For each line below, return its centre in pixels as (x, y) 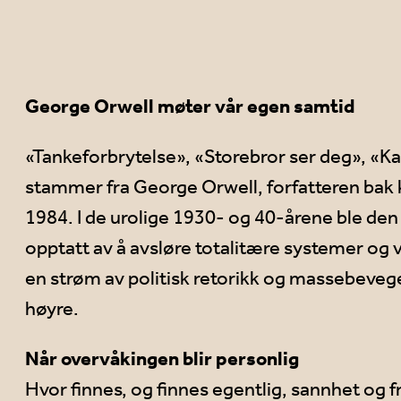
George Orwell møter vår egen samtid (190, 107)
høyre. (52, 309)
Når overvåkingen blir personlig (162, 359)
